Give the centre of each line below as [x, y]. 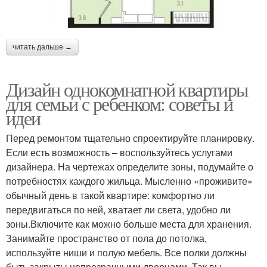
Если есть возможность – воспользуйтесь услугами [119, 152]
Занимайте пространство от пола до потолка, [106, 238]
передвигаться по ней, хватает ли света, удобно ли [118, 209]
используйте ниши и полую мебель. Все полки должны [126, 252]
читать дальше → [42, 47]
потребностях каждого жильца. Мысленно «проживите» [129, 181]
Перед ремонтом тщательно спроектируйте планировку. [130, 138]
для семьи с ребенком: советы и [119, 103]
